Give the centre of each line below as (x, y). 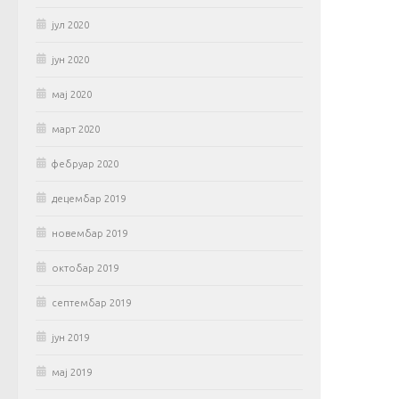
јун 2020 (70, 60)
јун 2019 (70, 338)
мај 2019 (72, 372)
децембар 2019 (89, 199)
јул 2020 (70, 25)
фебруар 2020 (85, 164)
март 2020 (76, 129)
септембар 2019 (91, 303)
